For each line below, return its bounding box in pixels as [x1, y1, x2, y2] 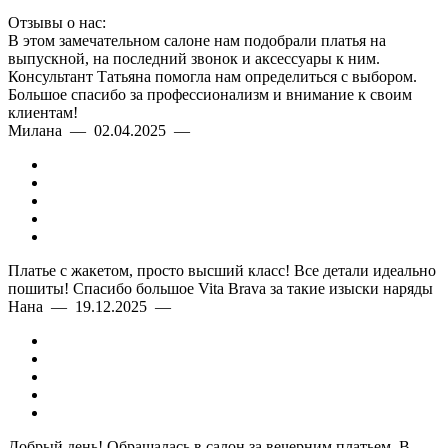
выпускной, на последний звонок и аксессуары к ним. [8, 50, 380, 67]
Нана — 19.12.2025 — [8, 298, 179, 315]
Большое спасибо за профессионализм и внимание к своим [8, 86, 412, 103]
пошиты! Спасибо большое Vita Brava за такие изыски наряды [8, 280, 433, 297]
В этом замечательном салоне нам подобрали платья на [8, 32, 386, 49]
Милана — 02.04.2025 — [8, 122, 198, 139]
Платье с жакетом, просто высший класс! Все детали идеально [8, 262, 436, 279]
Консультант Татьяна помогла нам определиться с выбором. [8, 68, 417, 85]
